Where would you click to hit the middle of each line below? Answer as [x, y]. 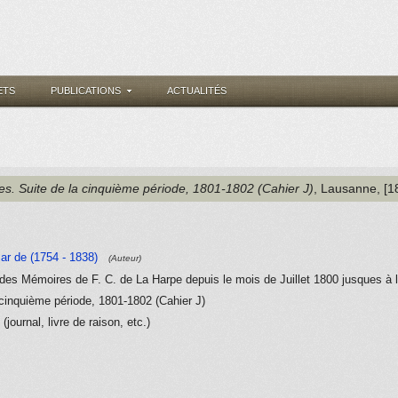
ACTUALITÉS [197, 91]
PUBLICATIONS [86, 91]
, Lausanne [345, 188]
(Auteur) [125, 258]
